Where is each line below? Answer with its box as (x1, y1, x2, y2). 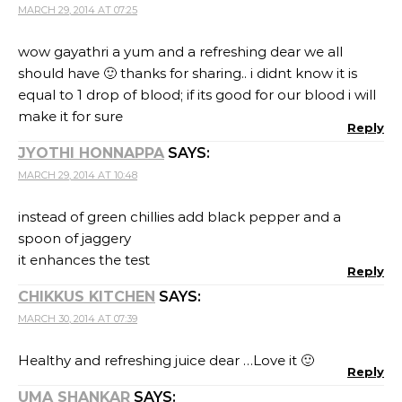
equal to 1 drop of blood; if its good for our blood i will (18, 86, 376, 103)
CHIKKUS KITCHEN (18, 288, 155, 305)
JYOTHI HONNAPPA (18, 144, 164, 162)
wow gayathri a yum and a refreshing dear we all (18, 43, 343, 60)
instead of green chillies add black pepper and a (18, 208, 341, 225)
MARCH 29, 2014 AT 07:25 (18, 4, 137, 16)
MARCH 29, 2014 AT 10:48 (18, 169, 137, 181)
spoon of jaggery (18, 230, 131, 247)
